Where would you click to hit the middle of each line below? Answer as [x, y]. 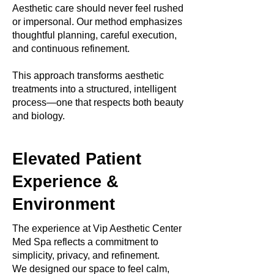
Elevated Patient [77, 159]
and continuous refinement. [71, 49]
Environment [64, 204]
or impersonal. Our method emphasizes [97, 22]
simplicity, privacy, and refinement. [86, 255]
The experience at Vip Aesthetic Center [97, 228]
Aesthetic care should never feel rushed [98, 8]
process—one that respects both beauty [98, 102]
